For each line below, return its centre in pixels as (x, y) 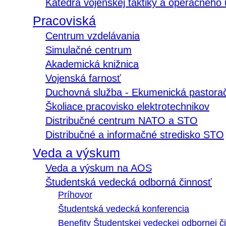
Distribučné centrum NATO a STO (122, 121)
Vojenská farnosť (83, 78)
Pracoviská (64, 21)
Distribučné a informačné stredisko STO (135, 135)
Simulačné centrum (89, 50)
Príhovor (75, 195)
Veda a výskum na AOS (99, 168)
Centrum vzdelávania (93, 36)
